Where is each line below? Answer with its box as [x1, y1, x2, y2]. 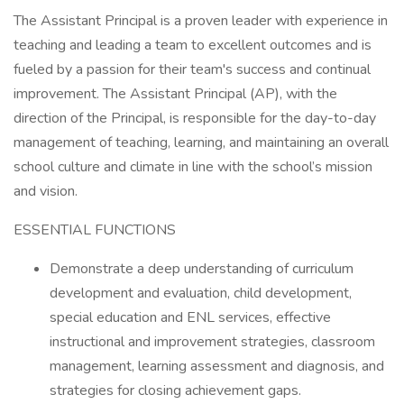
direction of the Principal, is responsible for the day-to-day [14, 108, 376, 128]
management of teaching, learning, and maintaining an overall [14, 133, 389, 152]
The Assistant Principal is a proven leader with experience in [14, 11, 388, 31]
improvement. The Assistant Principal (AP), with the [14, 84, 337, 104]
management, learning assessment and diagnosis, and [50, 356, 384, 376]
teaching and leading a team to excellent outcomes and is [14, 35, 372, 55]
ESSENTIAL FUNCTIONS [14, 220, 176, 240]
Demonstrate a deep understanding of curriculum [50, 259, 353, 279]
